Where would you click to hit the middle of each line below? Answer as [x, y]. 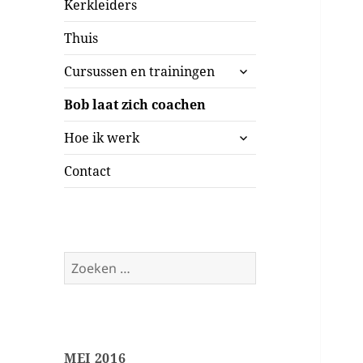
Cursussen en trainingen [140, 72]
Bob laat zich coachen [135, 105]
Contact [88, 171]
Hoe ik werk [102, 138]
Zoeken [86, 261]
